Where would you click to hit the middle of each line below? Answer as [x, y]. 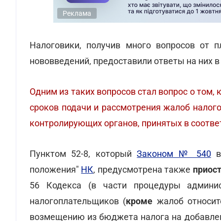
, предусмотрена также [142, 169]
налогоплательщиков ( [78, 201]
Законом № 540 [174, 154]
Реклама [77, 13]
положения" [55, 169]
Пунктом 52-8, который [83, 154]
